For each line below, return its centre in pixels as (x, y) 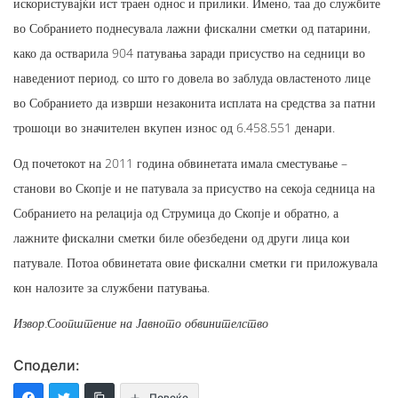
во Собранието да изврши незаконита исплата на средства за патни (195, 102)
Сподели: (47, 365)
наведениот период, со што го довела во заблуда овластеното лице (192, 77)
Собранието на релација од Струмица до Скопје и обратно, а (176, 212)
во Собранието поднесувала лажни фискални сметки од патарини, (192, 28)
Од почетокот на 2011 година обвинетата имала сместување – (180, 163)
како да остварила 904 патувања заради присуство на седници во (189, 52)
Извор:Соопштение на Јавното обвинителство (141, 322)
